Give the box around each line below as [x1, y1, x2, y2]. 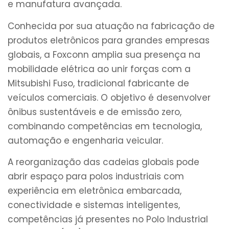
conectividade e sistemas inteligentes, [8, 199, 180, 212]
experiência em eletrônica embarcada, [8, 185, 181, 197]
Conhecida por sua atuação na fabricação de [8, 19, 215, 32]
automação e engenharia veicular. [8, 134, 163, 147]
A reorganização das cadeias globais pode [8, 156, 199, 169]
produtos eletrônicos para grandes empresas [8, 34, 210, 47]
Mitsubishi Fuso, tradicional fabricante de [8, 77, 189, 89]
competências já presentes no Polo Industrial [8, 213, 208, 226]
